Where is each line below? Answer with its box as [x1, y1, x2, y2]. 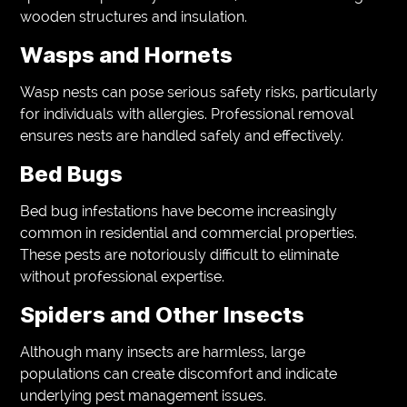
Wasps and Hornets [20, 41, 233, 68]
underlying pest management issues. [20, 386, 267, 404]
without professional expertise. [20, 267, 225, 285]
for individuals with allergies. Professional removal [20, 104, 354, 123]
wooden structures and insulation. [20, 7, 248, 25]
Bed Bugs [20, 160, 124, 187]
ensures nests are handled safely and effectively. [20, 126, 344, 144]
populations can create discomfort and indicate [20, 364, 338, 382]
